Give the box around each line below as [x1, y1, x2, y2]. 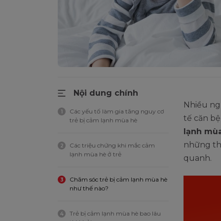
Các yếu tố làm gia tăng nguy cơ [70, 108, 164, 115]
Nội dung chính [74, 88, 138, 98]
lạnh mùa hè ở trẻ [70, 150, 121, 158]
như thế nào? [70, 184, 109, 192]
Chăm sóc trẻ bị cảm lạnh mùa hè [70, 176, 167, 183]
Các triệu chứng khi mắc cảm [70, 142, 155, 149]
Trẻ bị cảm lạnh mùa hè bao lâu [70, 210, 161, 217]
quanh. [184, 153, 212, 163]
